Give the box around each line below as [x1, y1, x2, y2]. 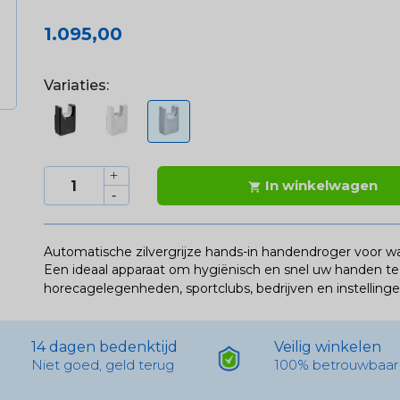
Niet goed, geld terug [30, 356, 174, 374]
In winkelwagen [265, 177, 379, 195]
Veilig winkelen [274, 338, 382, 356]
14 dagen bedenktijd [30, 338, 178, 356]
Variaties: [43, 77, 109, 95]
